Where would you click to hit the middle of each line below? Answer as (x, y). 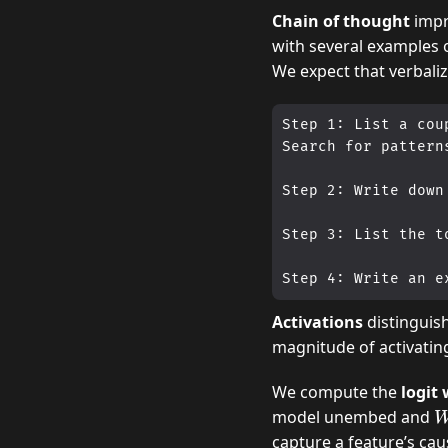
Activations (317, 321)
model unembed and (353, 416)
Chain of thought (341, 20)
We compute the (336, 391)
